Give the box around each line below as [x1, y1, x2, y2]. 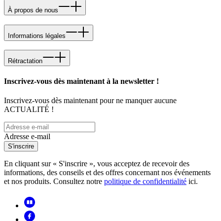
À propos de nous [8, 6, 58, 14]
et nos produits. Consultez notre [4, 177, 104, 185]
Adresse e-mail [4, 132, 50, 141]
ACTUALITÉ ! [4, 105, 54, 113]
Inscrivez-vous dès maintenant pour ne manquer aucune [4, 96, 177, 105]
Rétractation [8, 57, 42, 65]
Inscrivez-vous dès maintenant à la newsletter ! [4, 76, 159, 85]
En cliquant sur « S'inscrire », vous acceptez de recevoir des [4, 159, 189, 168]
